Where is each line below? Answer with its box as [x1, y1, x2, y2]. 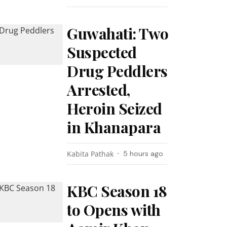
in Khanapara [67, 117, 161, 137]
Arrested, [67, 80, 130, 100]
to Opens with [67, 200, 161, 220]
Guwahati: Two [67, 23, 169, 44]
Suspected [67, 42, 137, 62]
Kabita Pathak [67, 149, 114, 159]
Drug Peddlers [67, 61, 168, 81]
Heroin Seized [67, 98, 162, 119]
